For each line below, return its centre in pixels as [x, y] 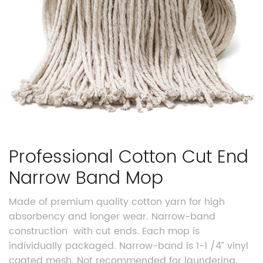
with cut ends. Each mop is [136, 231]
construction [38, 231]
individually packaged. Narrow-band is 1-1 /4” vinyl [129, 246]
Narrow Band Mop [86, 178]
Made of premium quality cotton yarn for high [117, 202]
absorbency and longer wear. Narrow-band [112, 216]
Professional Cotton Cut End [129, 157]
